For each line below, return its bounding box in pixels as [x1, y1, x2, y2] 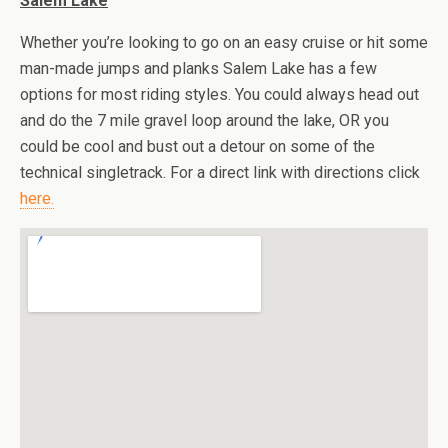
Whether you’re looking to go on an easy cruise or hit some [20, 33, 428, 52]
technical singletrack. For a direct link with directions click [20, 163, 420, 182]
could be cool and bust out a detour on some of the [20, 137, 375, 156]
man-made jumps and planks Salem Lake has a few [20, 59, 377, 78]
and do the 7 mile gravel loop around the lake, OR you [20, 111, 389, 130]
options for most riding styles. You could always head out [20, 85, 419, 104]
